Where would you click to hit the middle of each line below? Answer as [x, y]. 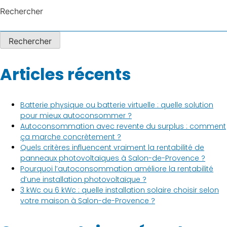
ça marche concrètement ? [71, 137]
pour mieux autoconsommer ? [76, 116]
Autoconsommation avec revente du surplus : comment [123, 126]
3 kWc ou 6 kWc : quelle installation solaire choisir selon [120, 190]
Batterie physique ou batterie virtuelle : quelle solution [117, 105]
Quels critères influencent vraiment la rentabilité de [112, 148]
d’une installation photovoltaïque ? [83, 180]
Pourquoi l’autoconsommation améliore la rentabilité [117, 169]
